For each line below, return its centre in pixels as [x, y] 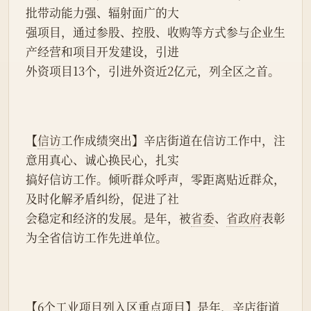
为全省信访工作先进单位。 [96, 238]
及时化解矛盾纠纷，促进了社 [102, 199]
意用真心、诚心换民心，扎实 [102, 160]
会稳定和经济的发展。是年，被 [108, 218]
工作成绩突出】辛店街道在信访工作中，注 [173, 141]
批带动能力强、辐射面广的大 [102, 13]
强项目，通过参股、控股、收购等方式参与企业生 [155, 32]
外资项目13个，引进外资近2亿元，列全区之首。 [153, 71]
